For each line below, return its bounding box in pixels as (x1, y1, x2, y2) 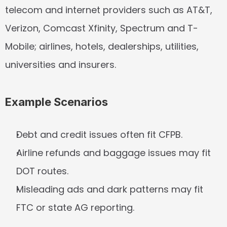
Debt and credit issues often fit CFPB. (16, 128, 182, 141)
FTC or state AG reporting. (16, 201, 134, 214)
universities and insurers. (5, 58, 116, 71)
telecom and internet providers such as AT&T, (5, 4, 212, 16)
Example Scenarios (5, 95, 108, 108)
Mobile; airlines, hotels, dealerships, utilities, (5, 40, 199, 53)
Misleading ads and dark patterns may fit (16, 183, 203, 196)
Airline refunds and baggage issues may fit (16, 146, 211, 159)
